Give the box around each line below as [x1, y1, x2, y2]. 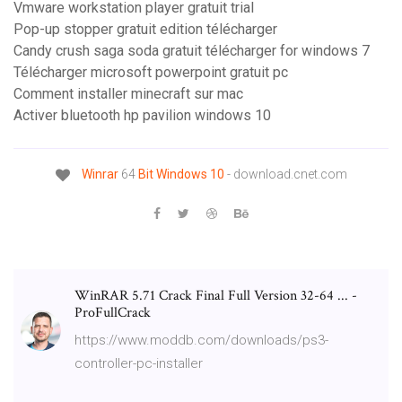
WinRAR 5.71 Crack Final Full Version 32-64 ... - [74, 285, 357, 305]
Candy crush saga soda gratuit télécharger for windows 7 [13, 42, 370, 60]
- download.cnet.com [223, 167, 347, 182]
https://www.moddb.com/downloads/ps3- [74, 331, 328, 348]
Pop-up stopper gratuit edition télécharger [13, 21, 277, 39]
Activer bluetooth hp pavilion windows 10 [13, 107, 271, 125]
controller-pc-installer [74, 354, 203, 371]
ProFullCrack [74, 302, 151, 322]
